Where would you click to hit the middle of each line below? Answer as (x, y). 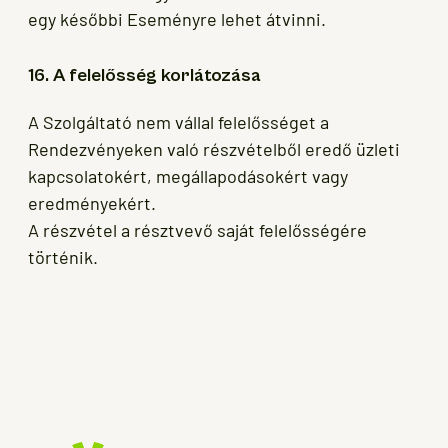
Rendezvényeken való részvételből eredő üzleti (214, 149)
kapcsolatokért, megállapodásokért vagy (188, 176)
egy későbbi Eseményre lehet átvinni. (177, 19)
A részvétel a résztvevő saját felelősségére (197, 230)
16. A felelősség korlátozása (144, 76)
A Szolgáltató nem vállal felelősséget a (178, 122)
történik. (63, 257)
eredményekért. (92, 203)
